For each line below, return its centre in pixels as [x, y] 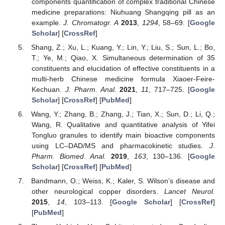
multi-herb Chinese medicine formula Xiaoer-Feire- [123, 79]
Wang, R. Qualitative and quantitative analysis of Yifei [123, 125]
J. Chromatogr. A [91, 22]
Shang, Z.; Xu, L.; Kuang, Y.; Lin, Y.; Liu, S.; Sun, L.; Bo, [123, 47]
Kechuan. [48, 89]
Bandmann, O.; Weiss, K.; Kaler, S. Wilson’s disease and [123, 181]
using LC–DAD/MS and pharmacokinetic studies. [120, 146]
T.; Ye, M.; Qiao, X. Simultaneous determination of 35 [123, 58]
